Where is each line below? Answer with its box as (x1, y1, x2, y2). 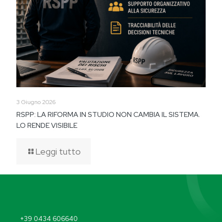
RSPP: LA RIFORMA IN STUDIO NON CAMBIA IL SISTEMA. (16, 110, 200, 119)
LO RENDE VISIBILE (16, 120, 77, 130)
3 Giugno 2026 (16, 98, 55, 106)
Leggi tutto (35, 145, 81, 157)
